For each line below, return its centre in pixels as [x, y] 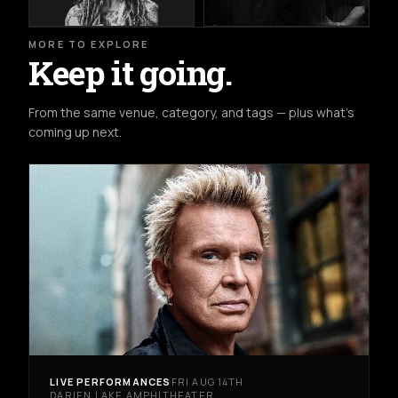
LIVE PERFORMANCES [111, 381]
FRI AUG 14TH [207, 381]
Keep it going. [130, 73]
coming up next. [75, 132]
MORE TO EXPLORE [89, 44]
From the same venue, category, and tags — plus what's [191, 113]
